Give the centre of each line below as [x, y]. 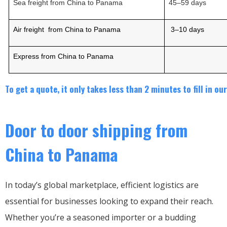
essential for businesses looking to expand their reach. [109, 201]
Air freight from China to [53, 29]
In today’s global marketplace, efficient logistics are [102, 185]
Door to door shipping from [96, 130]
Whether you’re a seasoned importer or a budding [101, 217]
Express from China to [50, 56]
